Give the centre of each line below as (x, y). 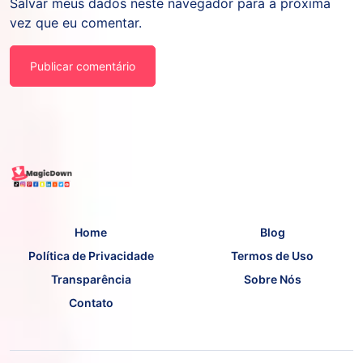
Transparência (91, 280)
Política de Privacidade (91, 256)
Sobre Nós (272, 280)
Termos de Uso (272, 256)
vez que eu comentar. (76, 23)
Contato (91, 303)
